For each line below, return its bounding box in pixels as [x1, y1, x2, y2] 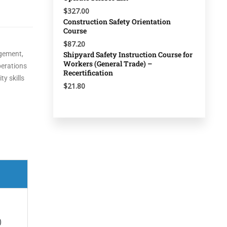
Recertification [63, 68, 113, 78]
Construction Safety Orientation [63, 17, 171, 26]
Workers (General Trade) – [63, 59, 152, 68]
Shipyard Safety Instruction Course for [63, 50, 193, 59]
